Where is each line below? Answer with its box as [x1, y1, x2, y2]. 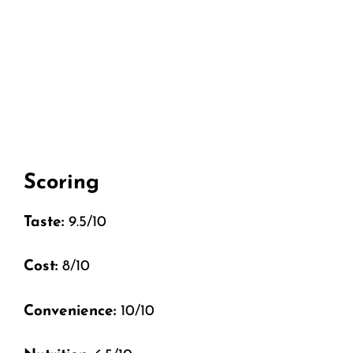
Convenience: [24, 303, 116, 319]
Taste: [24, 214, 64, 230]
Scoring [24, 172, 99, 194]
